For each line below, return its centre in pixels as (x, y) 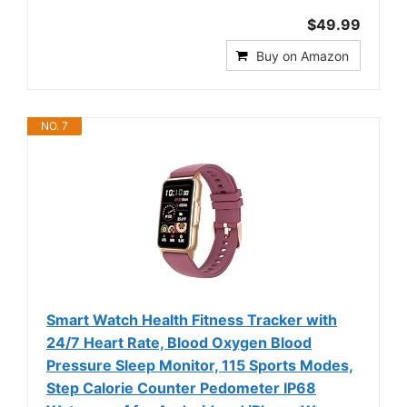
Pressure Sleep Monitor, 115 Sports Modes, (200, 365)
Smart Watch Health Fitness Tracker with (192, 319)
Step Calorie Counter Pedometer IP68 (181, 387)
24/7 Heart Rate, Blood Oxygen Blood (179, 342)
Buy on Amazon (303, 55)
